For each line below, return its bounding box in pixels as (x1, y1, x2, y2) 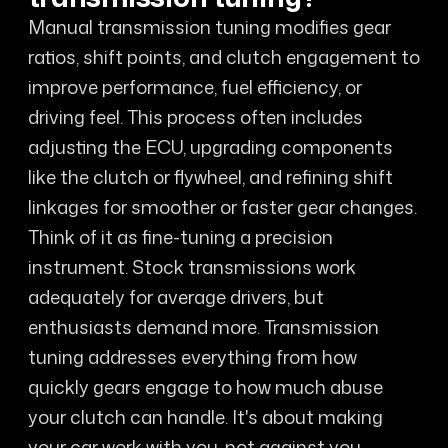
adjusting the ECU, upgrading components (27, 134, 393, 161)
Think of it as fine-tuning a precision (27, 224, 333, 251)
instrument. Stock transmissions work (27, 254, 356, 281)
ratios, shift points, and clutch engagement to (27, 44, 420, 71)
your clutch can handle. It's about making (27, 404, 383, 431)
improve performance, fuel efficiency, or (27, 74, 362, 101)
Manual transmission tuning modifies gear (27, 14, 391, 41)
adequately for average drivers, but (27, 284, 324, 311)
